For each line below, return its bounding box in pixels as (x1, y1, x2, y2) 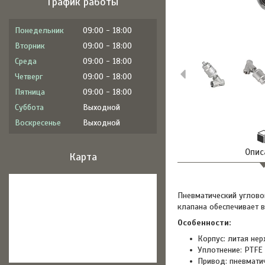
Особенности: (177, 218, 231, 228)
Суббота (15, 102, 44, 112)
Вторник (15, 41, 45, 51)
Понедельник (15, 25, 64, 35)
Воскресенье (15, 118, 61, 128)
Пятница (15, 87, 45, 97)
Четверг (15, 72, 43, 82)
